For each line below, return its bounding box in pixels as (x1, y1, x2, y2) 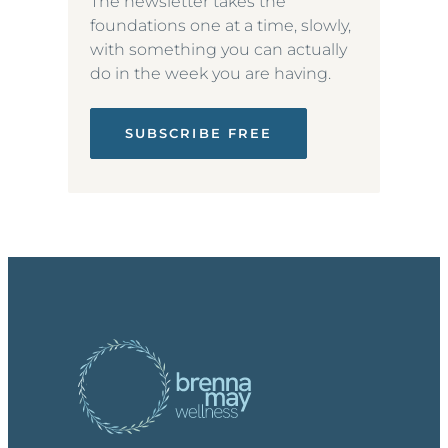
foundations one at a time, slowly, (90, 15, 351, 35)
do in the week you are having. (90, 63, 331, 83)
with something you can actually (90, 39, 347, 59)
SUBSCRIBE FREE (125, 124, 273, 141)
